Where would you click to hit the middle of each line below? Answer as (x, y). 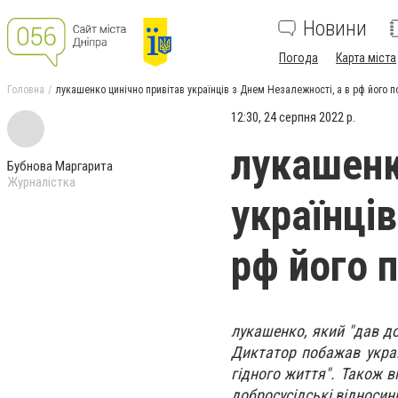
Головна (26, 90)
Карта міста (366, 58)
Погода (298, 58)
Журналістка (41, 182)
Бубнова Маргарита (60, 166)
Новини (335, 28)
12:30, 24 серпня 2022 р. (293, 117)
